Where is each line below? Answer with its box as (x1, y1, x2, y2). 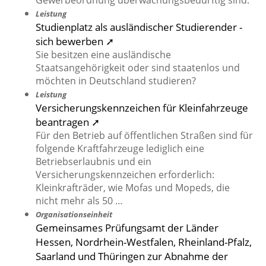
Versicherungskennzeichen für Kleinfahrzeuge (36, 100, 248, 115)
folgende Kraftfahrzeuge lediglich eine (36, 142, 204, 156)
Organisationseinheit (36, 209, 112, 220)
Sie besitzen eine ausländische (36, 48, 171, 62)
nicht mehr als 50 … (36, 194, 123, 208)
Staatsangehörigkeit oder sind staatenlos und (36, 61, 240, 75)
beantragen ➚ (36, 115, 100, 129)
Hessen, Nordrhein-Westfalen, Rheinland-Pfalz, (36, 235, 252, 249)
